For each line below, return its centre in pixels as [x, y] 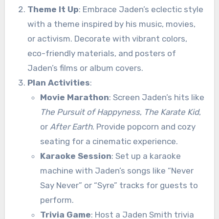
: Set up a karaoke [146, 156]
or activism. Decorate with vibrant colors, [107, 38]
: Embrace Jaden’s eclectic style [141, 9]
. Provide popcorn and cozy [144, 126]
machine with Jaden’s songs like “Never [117, 170]
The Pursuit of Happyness [90, 112]
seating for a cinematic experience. [109, 141]
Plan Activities [58, 82]
